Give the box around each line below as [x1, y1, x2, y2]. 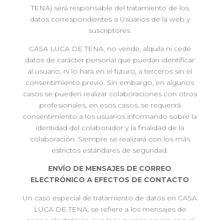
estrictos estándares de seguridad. [52, 146, 168, 155]
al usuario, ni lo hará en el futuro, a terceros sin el [27, 67, 192, 76]
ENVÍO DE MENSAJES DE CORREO [48, 164, 172, 173]
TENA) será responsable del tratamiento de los [30, 3, 189, 12]
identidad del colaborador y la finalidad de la [35, 123, 184, 132]
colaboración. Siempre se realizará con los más [29, 135, 190, 143]
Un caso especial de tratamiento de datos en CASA [23, 193, 197, 202]
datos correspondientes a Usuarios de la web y [29, 15, 190, 24]
